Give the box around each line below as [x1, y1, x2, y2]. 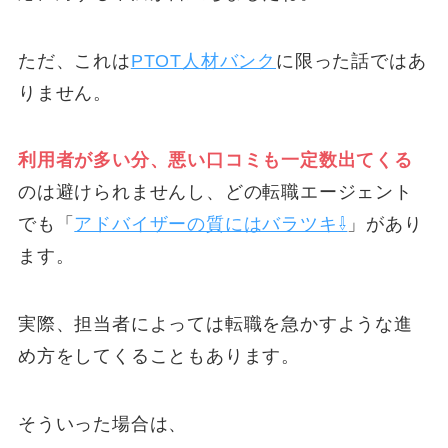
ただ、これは [17, 50, 131, 71]
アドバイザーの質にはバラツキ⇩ [74, 214, 348, 235]
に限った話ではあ [276, 50, 427, 71]
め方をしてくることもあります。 [17, 346, 301, 367]
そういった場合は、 [17, 413, 188, 434]
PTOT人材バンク [130, 50, 277, 71]
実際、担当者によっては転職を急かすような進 [17, 314, 413, 335]
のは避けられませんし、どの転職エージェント [17, 182, 413, 203]
